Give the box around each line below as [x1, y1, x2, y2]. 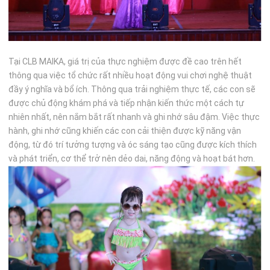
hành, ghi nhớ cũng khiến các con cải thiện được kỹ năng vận [8, 125, 242, 136]
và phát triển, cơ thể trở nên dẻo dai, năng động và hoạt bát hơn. [8, 153, 256, 163]
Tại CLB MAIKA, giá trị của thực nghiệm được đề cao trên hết [8, 56, 242, 66]
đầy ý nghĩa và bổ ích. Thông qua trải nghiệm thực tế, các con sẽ [8, 84, 256, 94]
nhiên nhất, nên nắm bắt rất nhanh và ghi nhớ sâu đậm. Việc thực [8, 111, 260, 122]
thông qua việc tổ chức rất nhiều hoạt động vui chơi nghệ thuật [8, 70, 253, 80]
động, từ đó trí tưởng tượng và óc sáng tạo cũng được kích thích [8, 139, 257, 149]
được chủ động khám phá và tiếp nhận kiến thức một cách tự [8, 98, 245, 108]
